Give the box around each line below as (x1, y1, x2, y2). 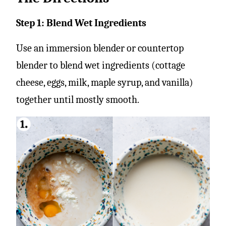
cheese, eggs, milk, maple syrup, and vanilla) (16, 76, 193, 88)
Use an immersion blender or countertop (16, 42, 184, 54)
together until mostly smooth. (16, 93, 139, 105)
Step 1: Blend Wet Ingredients (16, 17, 146, 29)
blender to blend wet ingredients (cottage (16, 59, 185, 71)
